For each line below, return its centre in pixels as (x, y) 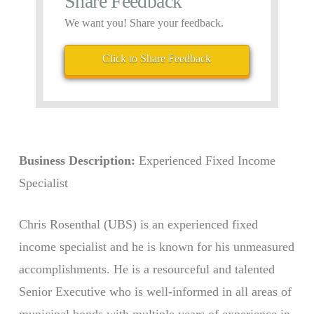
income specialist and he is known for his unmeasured (156, 246)
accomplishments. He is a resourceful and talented (146, 269)
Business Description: (77, 160)
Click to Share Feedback (157, 59)
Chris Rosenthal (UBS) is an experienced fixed (138, 224)
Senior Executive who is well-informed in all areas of (155, 291)
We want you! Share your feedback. (144, 23)
